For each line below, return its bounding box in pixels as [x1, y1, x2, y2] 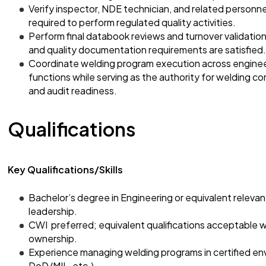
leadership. [28, 205, 79, 217]
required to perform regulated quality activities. [28, 16, 236, 28]
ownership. [28, 232, 79, 245]
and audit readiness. [28, 84, 117, 97]
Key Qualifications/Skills [8, 163, 125, 176]
